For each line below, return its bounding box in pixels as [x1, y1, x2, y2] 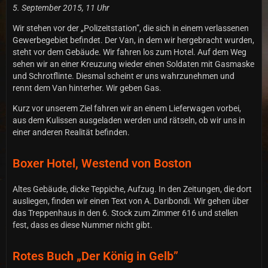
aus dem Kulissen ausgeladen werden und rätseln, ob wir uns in [13, 115, 245, 125]
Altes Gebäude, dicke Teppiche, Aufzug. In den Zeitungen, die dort [13, 184, 252, 194]
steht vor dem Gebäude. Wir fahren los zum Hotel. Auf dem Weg [13, 47, 246, 57]
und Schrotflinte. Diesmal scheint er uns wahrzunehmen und [13, 71, 234, 81]
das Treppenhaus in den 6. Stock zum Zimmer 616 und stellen [13, 208, 238, 218]
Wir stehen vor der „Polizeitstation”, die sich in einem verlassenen [13, 23, 249, 33]
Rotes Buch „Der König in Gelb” [13, 248, 178, 263]
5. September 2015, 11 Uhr [13, 2, 109, 13]
